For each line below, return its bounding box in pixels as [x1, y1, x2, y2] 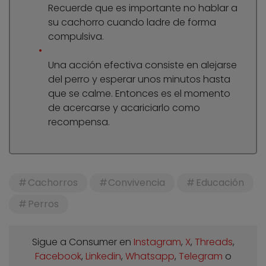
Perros [27, 197, 59, 211]
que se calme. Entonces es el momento [48, 87, 230, 101]
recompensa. [48, 115, 110, 129]
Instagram [133, 235, 181, 249]
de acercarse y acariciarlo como [48, 101, 200, 115]
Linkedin [85, 249, 121, 264]
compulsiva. [48, 30, 104, 44]
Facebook [34, 249, 81, 264]
